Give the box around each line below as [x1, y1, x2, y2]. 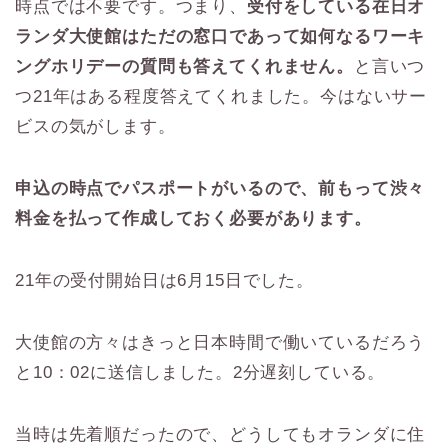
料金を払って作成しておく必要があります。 [15, 208, 372, 228]
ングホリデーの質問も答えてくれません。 [15, 56, 354, 76]
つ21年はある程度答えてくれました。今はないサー [15, 86, 428, 106]
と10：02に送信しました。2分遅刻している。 [15, 362, 386, 382]
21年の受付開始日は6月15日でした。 [15, 270, 314, 290]
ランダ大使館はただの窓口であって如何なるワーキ [15, 26, 426, 46]
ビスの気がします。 [15, 116, 176, 136]
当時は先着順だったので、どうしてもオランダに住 [15, 424, 426, 444]
